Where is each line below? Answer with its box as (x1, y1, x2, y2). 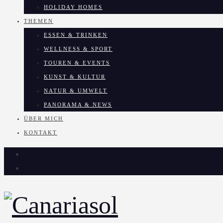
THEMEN (24, 17, 53, 24)
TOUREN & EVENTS (44, 59, 110, 66)
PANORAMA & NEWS (44, 101, 112, 108)
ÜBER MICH (24, 115, 63, 121)
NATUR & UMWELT (44, 87, 108, 94)
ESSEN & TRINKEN (44, 31, 108, 38)
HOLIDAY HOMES (44, 3, 103, 10)
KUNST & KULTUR (44, 73, 106, 80)
